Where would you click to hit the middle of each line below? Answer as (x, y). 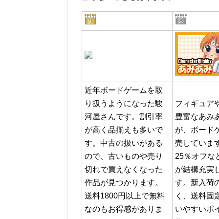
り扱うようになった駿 (124, 104)
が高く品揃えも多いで (124, 130)
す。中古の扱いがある (124, 143)
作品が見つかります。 (124, 183)
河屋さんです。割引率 (124, 117)
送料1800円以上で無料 (125, 196)
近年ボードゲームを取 (124, 90)
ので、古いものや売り (124, 156)
